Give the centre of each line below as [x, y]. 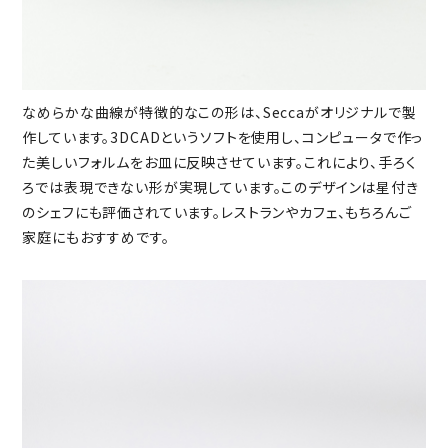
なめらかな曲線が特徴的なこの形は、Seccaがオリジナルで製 [219, 111]
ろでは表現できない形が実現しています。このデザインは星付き [220, 186]
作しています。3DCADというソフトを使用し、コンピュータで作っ [223, 136]
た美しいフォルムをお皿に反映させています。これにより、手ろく [219, 161]
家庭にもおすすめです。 [96, 236]
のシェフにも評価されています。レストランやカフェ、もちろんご [217, 211]
